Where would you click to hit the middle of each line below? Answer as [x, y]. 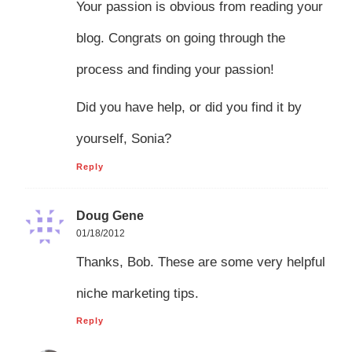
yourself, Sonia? [123, 139]
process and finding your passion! [175, 69]
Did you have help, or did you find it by [189, 108]
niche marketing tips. [137, 293]
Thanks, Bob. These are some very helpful [200, 262]
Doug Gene [110, 215]
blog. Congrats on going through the [180, 38]
